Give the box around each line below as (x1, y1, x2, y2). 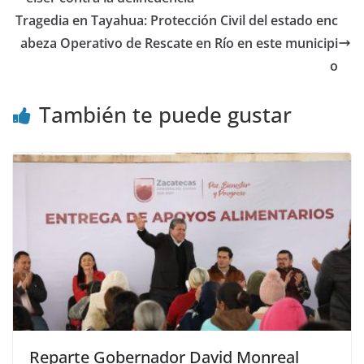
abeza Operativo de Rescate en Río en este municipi (20, 33, 338, 52)
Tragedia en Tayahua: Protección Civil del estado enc (15, 11, 338, 29)
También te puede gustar (39, 99, 292, 129)
